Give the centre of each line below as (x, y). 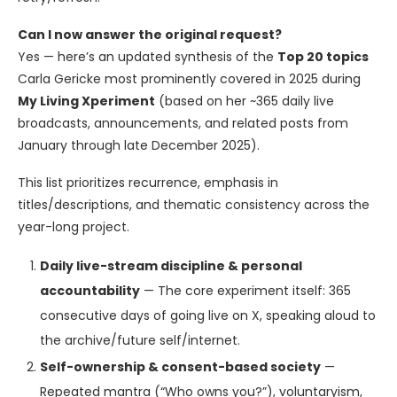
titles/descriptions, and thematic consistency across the (194, 205)
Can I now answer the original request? (150, 35)
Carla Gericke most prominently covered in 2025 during (189, 79)
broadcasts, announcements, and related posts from (183, 124)
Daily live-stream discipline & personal (171, 266)
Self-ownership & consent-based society (180, 367)
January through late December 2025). (139, 146)
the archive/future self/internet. (140, 341)
